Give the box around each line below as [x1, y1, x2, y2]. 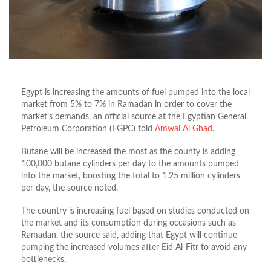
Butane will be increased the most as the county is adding [21, 147, 235, 156]
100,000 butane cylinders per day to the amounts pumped [21, 159, 239, 168]
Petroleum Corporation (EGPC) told [21, 124, 155, 133]
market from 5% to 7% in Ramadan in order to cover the [21, 100, 232, 109]
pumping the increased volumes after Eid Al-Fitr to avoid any [21, 243, 247, 252]
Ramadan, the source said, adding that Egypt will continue [21, 230, 237, 240]
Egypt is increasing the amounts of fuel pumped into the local [21, 88, 250, 97]
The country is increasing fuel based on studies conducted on [21, 206, 249, 215]
